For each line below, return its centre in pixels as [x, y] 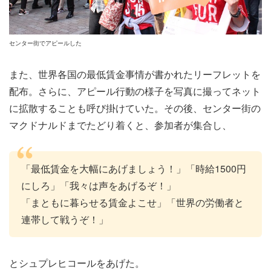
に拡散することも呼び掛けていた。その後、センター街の [135, 108]
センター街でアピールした [45, 43]
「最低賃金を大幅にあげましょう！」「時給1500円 [134, 168]
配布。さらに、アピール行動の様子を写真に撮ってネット [135, 91]
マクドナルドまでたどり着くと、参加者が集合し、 [120, 125]
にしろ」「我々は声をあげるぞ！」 [99, 185]
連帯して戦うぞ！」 [65, 219]
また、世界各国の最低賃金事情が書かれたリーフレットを [135, 74]
